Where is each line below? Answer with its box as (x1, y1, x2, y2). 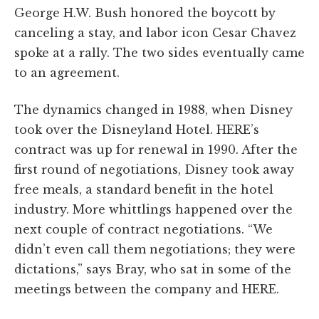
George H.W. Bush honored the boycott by (14, 5, 276, 20)
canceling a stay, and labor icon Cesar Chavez (14, 25, 296, 40)
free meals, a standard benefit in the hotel (14, 182, 273, 197)
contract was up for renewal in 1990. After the (14, 142, 298, 157)
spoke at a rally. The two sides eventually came (14, 45, 305, 60)
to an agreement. (14, 65, 120, 80)
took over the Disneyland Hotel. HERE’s (14, 122, 259, 137)
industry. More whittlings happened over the (14, 202, 293, 216)
